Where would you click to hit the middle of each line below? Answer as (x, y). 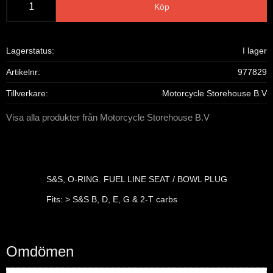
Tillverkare (26, 93)
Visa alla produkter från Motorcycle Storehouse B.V (108, 117)
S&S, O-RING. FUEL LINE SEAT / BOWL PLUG (136, 179)
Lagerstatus (29, 50)
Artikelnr (22, 72)
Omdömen (40, 252)
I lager (254, 50)
